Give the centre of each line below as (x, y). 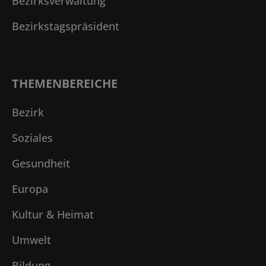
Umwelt (31, 240)
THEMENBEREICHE (65, 83)
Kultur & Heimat (53, 214)
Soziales (32, 137)
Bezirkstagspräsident (66, 26)
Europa (30, 189)
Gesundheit (41, 163)
